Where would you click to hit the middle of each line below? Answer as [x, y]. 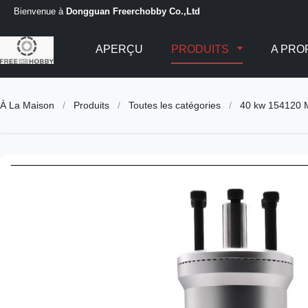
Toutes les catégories [175, 105]
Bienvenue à [40, 11]
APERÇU [119, 49]
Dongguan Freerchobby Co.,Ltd [133, 11]
